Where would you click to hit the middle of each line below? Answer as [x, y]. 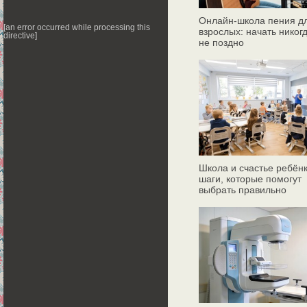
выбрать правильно [243, 190]
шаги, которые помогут [250, 179]
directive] [20, 36]
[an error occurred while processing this [77, 27]
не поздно [221, 43]
